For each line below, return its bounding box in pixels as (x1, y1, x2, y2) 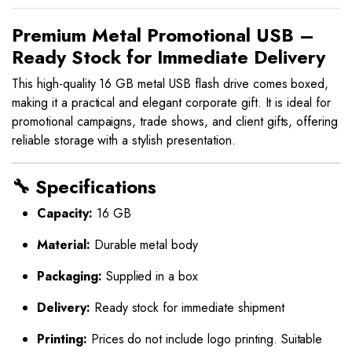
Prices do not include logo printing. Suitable (86, 330, 323, 348)
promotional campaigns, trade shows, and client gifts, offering (12, 112, 339, 130)
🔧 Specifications (12, 174, 156, 200)
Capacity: (37, 204, 93, 222)
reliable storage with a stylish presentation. (12, 131, 236, 149)
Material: (37, 236, 90, 254)
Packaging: (37, 267, 102, 285)
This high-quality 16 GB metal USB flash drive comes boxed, (12, 75, 329, 93)
